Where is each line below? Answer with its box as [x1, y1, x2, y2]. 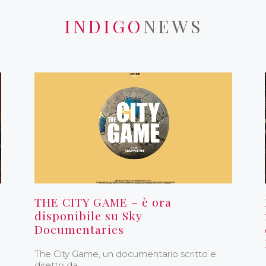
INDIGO [64, 14, 143, 38]
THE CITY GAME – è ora [34, 194, 172, 210]
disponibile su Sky [34, 208, 142, 224]
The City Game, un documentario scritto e [34, 248, 216, 260]
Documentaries [34, 221, 124, 237]
